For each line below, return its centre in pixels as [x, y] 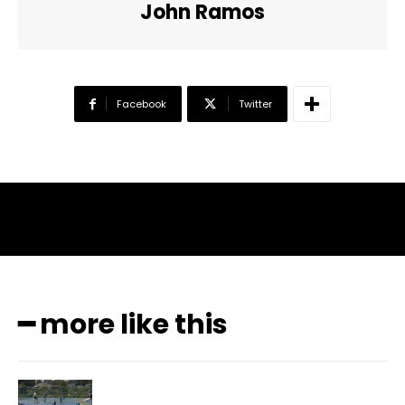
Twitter [255, 104]
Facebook [141, 104]
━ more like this [123, 325]
